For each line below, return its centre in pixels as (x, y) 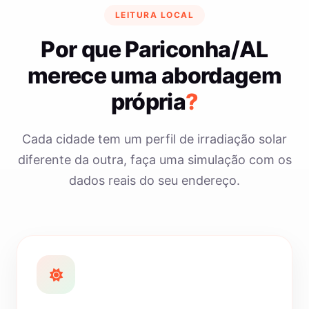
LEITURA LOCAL (154, 15)
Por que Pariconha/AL (154, 49)
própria (148, 102)
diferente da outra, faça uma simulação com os (154, 160)
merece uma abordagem (154, 76)
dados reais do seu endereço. (154, 180)
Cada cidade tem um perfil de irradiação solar (154, 139)
